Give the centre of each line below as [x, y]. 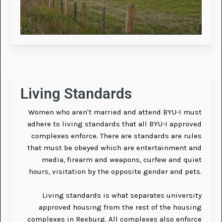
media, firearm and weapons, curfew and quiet [122, 160]
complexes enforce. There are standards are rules [116, 136]
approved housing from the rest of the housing [120, 207]
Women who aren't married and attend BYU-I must [115, 112]
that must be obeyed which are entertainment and [114, 148]
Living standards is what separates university [122, 195]
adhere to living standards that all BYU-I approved [114, 124]
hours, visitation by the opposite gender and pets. [115, 172]
